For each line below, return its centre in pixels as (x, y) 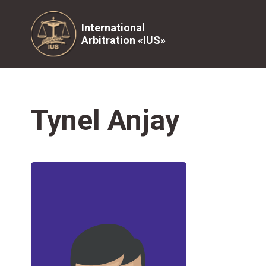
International (113, 28)
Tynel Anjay (105, 120)
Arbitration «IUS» (123, 40)
